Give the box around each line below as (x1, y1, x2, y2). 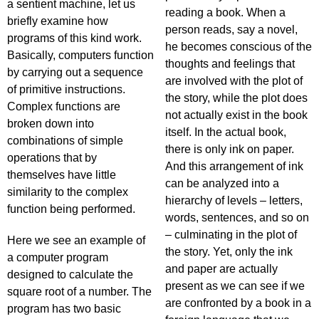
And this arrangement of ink (165, 160, 303, 172)
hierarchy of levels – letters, (165, 194, 303, 206)
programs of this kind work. (7, 32, 142, 44)
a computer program (7, 251, 108, 263)
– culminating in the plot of (165, 229, 297, 241)
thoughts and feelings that (165, 58, 295, 70)
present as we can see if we (165, 280, 305, 292)
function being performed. (7, 203, 135, 215)
